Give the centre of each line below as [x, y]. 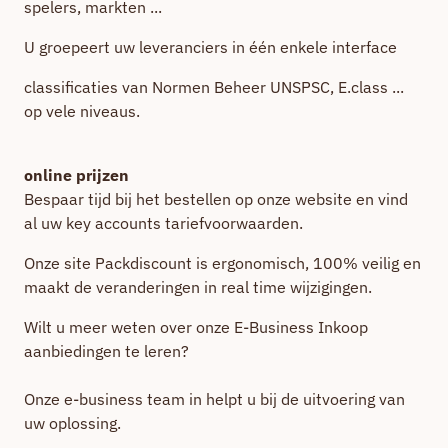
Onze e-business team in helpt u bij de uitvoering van [214, 399]
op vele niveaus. [82, 111]
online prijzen [76, 175]
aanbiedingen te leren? [106, 351]
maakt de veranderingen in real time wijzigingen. [198, 287]
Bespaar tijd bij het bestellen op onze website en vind [216, 199]
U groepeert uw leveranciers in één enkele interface [210, 47]
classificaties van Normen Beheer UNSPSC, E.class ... [214, 87]
